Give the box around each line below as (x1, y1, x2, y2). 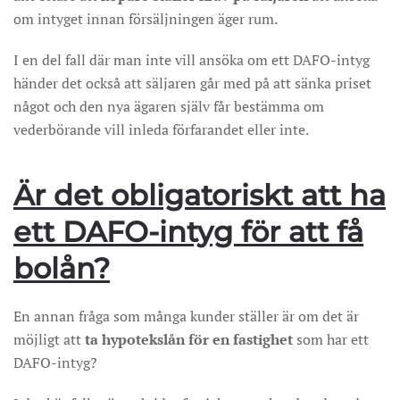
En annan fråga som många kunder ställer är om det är (13, 306, 359, 326)
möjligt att (13, 329, 85, 349)
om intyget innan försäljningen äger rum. (13, 9, 278, 29)
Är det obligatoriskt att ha (13, 178, 386, 212)
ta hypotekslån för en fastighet (85, 329, 293, 349)
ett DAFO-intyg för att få (13, 214, 363, 249)
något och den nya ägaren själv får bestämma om (13, 96, 324, 116)
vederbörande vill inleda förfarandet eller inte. (13, 120, 309, 139)
